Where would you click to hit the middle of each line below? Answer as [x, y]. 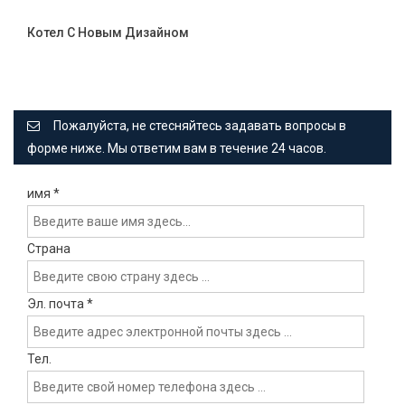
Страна [49, 248]
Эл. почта [57, 303]
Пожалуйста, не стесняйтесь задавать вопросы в [200, 125]
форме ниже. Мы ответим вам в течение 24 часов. [177, 148]
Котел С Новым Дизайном [108, 32]
